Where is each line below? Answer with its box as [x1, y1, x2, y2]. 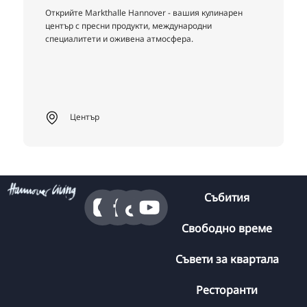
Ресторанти [196, 282, 258, 298]
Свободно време [182, 221, 272, 236]
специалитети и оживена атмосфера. [45, 32, 193, 45]
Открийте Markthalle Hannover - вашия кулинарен [45, 6, 243, 19]
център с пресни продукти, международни [45, 19, 212, 32]
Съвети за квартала [175, 251, 279, 267]
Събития [204, 190, 249, 206]
